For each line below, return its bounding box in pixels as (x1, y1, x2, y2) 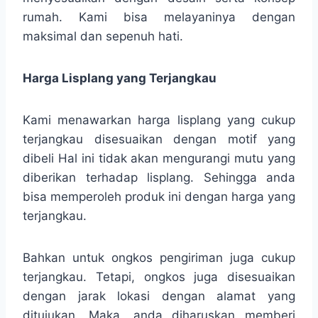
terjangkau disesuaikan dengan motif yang (23, 131, 295, 146)
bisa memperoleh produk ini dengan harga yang (23, 189, 295, 204)
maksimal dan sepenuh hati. (23, 28, 183, 43)
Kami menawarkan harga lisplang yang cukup (23, 112, 295, 127)
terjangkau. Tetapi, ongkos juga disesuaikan (23, 269, 295, 284)
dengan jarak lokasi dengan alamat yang (23, 288, 295, 303)
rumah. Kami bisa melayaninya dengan (23, 9, 295, 24)
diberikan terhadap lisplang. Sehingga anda (23, 170, 295, 185)
